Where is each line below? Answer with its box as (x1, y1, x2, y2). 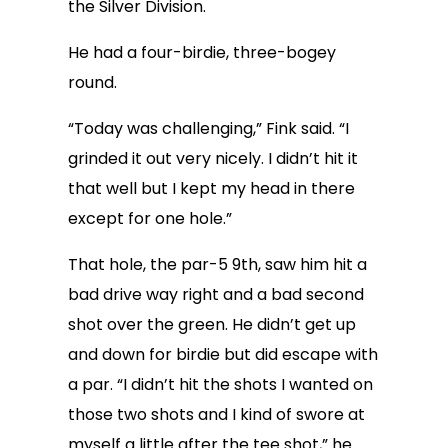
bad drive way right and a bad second (68, 283, 364, 306)
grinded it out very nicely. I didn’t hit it (68, 147, 358, 170)
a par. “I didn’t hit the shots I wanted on (68, 373, 373, 396)
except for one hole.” (68, 207, 232, 230)
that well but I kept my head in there (68, 177, 355, 200)
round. (68, 71, 117, 94)
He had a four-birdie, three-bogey (68, 41, 336, 64)
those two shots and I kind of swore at (68, 403, 365, 426)
